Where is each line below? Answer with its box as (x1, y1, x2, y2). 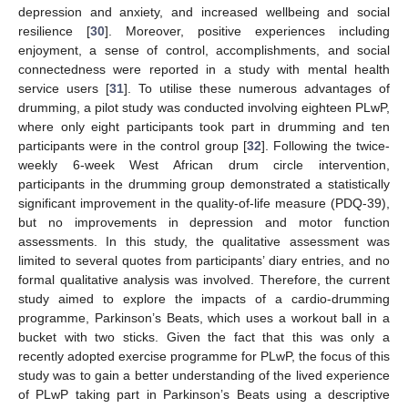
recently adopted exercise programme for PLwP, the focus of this (18, 349, 390, 364)
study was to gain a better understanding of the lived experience (18, 368, 390, 383)
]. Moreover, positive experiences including (105, 24, 390, 39)
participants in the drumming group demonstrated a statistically (18, 177, 390, 192)
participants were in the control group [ (18, 138, 247, 154)
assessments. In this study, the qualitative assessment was (18, 234, 390, 250)
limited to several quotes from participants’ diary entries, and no (18, 253, 390, 269)
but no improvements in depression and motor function (18, 215, 390, 230)
